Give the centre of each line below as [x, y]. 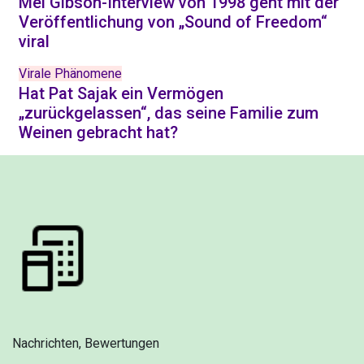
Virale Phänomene [70, 74]
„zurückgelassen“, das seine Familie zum [169, 113]
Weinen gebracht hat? [98, 132]
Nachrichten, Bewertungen [86, 343]
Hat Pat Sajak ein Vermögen [121, 93]
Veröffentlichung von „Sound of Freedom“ [173, 22]
